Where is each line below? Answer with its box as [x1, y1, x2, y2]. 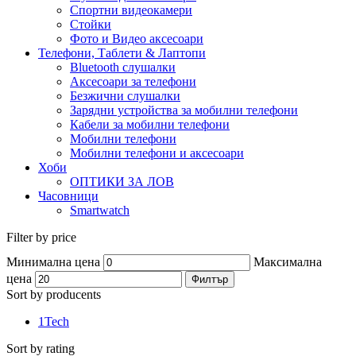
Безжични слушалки [70, 89, 180, 103]
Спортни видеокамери [70, 3, 192, 17]
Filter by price [6, 230, 76, 245]
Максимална [253, 254, 322, 269]
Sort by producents [6, 287, 101, 301]
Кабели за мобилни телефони [70, 118, 230, 132]
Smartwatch [70, 203, 130, 218]
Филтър [192, 273, 228, 285]
